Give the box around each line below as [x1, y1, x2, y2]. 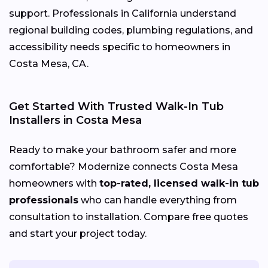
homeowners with [9, 177, 99, 189]
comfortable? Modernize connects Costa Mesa [9, 160, 238, 172]
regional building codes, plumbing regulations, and [9, 24, 253, 36]
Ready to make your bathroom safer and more [9, 144, 236, 156]
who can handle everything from [78, 194, 237, 206]
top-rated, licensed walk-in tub [99, 177, 259, 189]
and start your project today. [9, 227, 147, 239]
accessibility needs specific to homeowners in [9, 41, 230, 53]
